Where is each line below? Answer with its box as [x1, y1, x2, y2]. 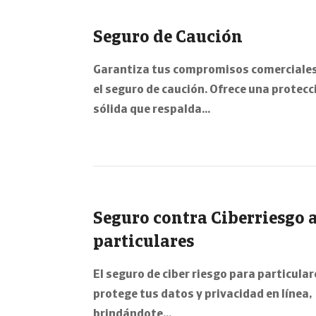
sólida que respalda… [93, 104, 210, 116]
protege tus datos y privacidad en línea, [93, 288, 312, 300]
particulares [93, 234, 194, 251]
